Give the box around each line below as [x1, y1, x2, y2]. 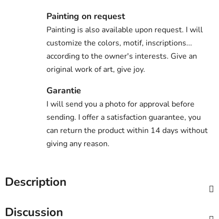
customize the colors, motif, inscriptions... [46, 37, 192, 48]
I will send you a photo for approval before [46, 98, 195, 109]
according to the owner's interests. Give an [46, 50, 197, 62]
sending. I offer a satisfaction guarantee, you [46, 111, 201, 123]
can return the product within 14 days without [46, 125, 208, 136]
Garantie [46, 84, 81, 96]
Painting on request [46, 10, 125, 22]
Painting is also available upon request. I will [46, 24, 203, 35]
